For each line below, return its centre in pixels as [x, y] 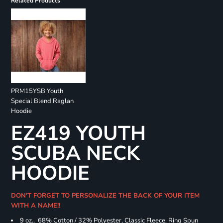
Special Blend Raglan [42, 101]
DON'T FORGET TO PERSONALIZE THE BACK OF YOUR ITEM [105, 196]
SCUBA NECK [75, 154]
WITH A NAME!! [37, 206]
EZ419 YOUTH [78, 134]
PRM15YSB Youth [37, 91]
